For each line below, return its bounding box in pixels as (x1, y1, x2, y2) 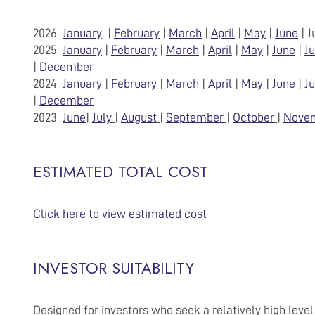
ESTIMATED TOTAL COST (33, 160, 208, 183)
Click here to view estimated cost (33, 207, 207, 220)
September (166, 111, 224, 124)
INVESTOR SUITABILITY (33, 257, 194, 279)
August (121, 111, 157, 124)
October (233, 111, 274, 124)
